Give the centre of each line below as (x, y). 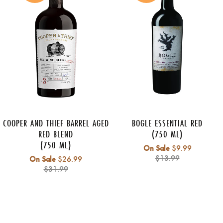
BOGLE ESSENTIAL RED (167, 123)
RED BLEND (56, 134)
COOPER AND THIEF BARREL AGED (56, 123)
